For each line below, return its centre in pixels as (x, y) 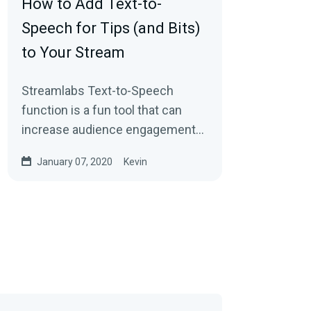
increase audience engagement (108, 129)
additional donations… (81, 168)
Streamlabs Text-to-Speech (97, 91)
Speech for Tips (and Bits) (111, 28)
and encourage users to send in (108, 149)
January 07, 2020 (74, 162)
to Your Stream (73, 52)
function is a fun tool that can (101, 110)
